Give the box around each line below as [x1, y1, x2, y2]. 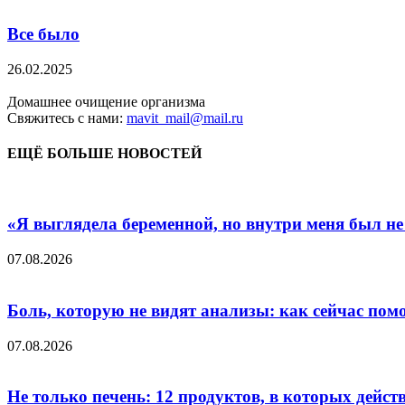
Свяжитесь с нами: [7, 110, 127, 127]
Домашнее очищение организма [7, 94, 205, 110]
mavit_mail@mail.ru [127, 110, 243, 127]
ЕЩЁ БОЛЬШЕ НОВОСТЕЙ [7, 146, 202, 162]
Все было [7, 24, 80, 44]
